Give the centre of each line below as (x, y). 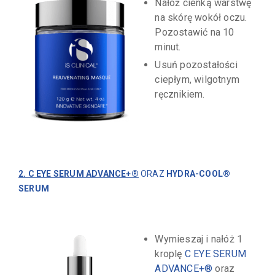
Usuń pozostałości (196, 64)
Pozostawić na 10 (195, 32)
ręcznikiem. (180, 94)
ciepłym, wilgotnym (197, 79)
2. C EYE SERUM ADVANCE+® (79, 173)
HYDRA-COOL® (199, 173)
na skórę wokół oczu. (201, 17)
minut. (168, 47)
